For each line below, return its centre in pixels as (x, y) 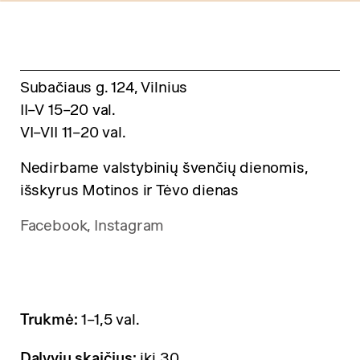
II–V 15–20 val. (68, 109)
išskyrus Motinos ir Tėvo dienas (129, 190)
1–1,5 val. (110, 320)
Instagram (129, 226)
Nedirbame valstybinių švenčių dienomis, (164, 168)
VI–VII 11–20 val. (73, 132)
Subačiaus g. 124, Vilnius (104, 87)
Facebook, (57, 226)
